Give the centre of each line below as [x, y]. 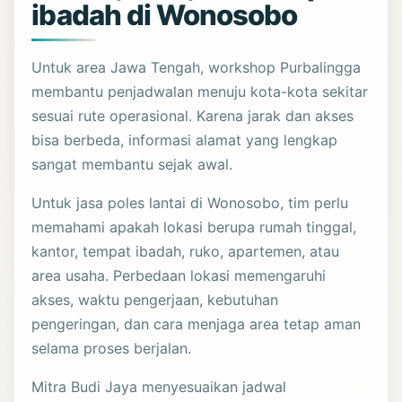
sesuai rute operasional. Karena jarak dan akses [193, 115]
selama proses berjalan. [112, 348]
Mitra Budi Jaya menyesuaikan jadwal [159, 386]
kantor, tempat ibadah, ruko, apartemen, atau [186, 251]
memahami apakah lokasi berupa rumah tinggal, [194, 227]
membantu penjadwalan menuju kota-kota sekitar [200, 91]
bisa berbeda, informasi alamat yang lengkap [185, 140]
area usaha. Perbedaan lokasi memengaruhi [179, 275]
